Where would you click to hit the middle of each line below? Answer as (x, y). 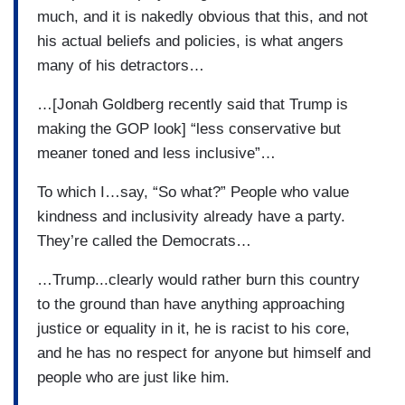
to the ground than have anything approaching (191, 304)
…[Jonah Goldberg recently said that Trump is (193, 104)
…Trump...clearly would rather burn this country (198, 279)
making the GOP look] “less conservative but (189, 128)
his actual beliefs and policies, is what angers (190, 41)
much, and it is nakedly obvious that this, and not (202, 16)
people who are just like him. (133, 377)
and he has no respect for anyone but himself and (204, 353)
